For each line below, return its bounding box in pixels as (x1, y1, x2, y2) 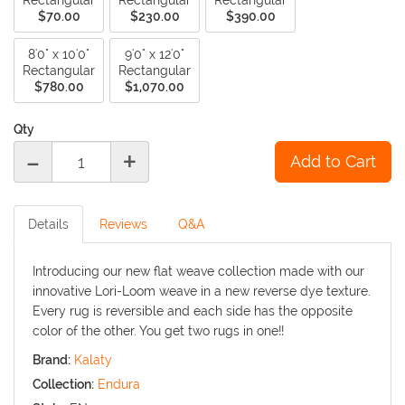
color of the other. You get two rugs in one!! (33, 324, 284, 339)
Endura (98, 377, 140, 392)
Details (28, 217, 69, 232)
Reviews (99, 217, 147, 232)
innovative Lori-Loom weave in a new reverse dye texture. (33, 284, 371, 299)
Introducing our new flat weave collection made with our (33, 264, 364, 279)
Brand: (33, 353, 71, 368)
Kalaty (74, 353, 112, 368)
